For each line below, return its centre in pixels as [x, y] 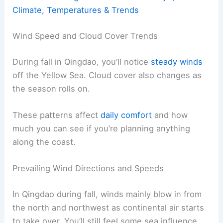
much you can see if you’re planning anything [102, 128]
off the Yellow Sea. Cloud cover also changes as [107, 75]
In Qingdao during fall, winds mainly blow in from [107, 194]
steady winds [177, 61]
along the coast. [44, 142]
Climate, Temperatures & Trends [76, 10]
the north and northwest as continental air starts [109, 207]
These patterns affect [57, 115]
